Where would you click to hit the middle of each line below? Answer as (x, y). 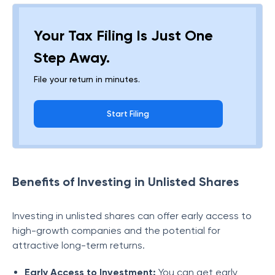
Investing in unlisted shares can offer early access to (132, 216)
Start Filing (128, 114)
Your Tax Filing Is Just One (123, 35)
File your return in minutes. (87, 79)
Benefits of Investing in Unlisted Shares (126, 182)
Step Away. (72, 57)
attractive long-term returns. (80, 245)
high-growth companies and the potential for (116, 230)
